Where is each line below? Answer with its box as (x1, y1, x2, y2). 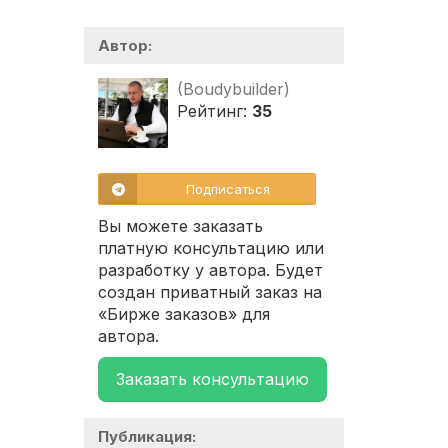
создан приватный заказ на (98, 282, 322, 303)
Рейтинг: (177, 101, 252, 122)
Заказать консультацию (116, 369, 309, 390)
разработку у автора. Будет (98, 260, 323, 281)
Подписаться (186, 181, 270, 198)
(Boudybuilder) (177, 79, 290, 100)
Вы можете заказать (98, 216, 263, 237)
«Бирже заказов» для (98, 304, 270, 325)
